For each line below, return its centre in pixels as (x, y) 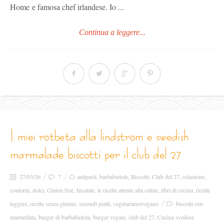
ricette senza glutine (53, 203)
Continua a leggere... (112, 32)
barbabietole (114, 176)
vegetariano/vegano (136, 203)
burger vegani (109, 217)
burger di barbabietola (64, 217)
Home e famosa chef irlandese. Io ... (67, 6)
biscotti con (189, 203)
